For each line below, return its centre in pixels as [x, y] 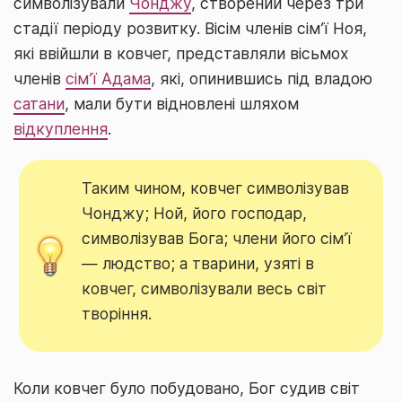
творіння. [117, 313]
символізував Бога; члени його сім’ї [217, 238]
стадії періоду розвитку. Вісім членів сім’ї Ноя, [190, 28]
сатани [39, 104]
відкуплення [61, 129]
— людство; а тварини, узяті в [198, 263]
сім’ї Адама [108, 79]
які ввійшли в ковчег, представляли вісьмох [181, 53]
